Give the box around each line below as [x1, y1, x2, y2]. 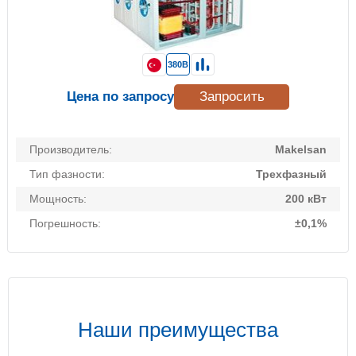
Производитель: [29, 143, 112, 157]
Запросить [199, 89, 265, 105]
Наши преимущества [78, 318, 278, 342]
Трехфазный [256, 168, 327, 181]
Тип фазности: [29, 168, 105, 181]
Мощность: [29, 192, 87, 206]
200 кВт [285, 192, 327, 206]
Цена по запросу [67, 89, 174, 105]
